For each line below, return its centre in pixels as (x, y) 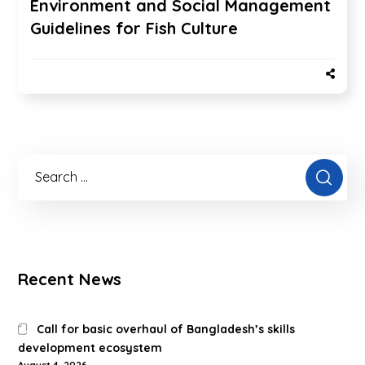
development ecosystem (90, 347)
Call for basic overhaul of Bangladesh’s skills (165, 329)
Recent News (70, 279)
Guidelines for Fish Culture (134, 28)
